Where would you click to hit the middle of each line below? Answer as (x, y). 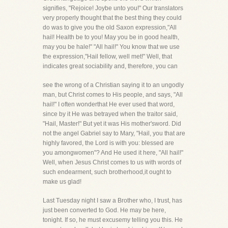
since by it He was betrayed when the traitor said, (110, 114)
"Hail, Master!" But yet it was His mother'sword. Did (112, 124)
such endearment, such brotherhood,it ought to (107, 172)
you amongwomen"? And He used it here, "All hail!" (113, 153)
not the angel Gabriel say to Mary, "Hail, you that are (114, 133)
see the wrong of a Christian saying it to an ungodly (113, 85)
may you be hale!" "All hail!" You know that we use (111, 47)
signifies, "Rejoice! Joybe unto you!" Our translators (113, 8)
